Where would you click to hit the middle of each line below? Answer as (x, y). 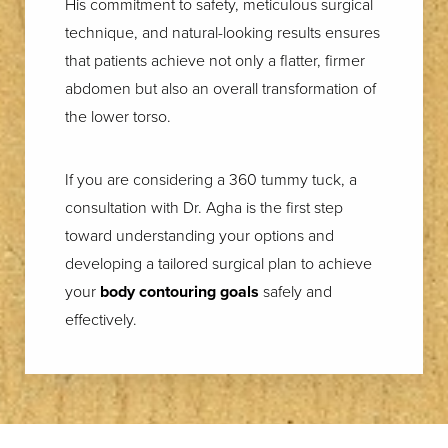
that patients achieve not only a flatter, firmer (215, 60)
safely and (297, 291)
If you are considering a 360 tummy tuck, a (211, 179)
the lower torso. (118, 116)
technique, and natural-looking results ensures (222, 32)
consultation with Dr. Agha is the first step (204, 207)
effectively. (101, 319)
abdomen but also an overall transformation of (220, 88)
